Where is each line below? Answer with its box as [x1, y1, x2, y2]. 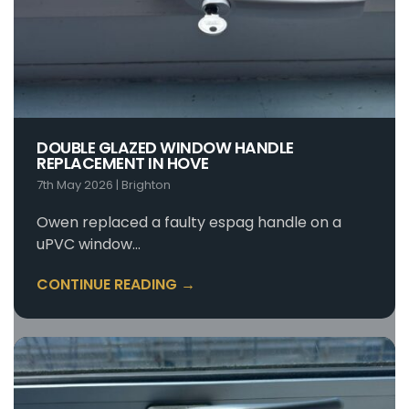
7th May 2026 [37, 176, 113, 194]
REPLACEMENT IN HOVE [37, 152, 209, 175]
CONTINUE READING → [37, 274, 195, 296]
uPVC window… [37, 234, 141, 256]
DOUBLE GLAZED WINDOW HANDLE [37, 137, 294, 160]
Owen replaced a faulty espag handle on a [37, 212, 345, 234]
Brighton [121, 176, 171, 194]
